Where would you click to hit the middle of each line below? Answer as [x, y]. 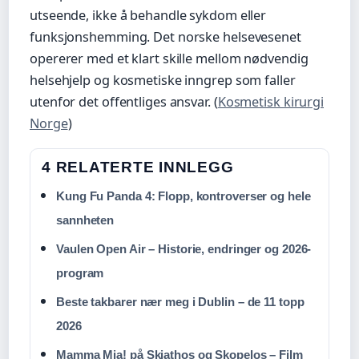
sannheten [85, 220]
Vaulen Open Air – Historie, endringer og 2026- [184, 249]
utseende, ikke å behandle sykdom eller [148, 16]
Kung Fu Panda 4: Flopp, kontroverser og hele [184, 196]
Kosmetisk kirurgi [271, 102]
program [80, 273]
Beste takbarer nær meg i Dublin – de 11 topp [180, 302]
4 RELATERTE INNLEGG [138, 167]
